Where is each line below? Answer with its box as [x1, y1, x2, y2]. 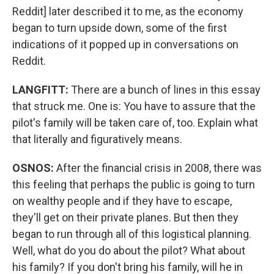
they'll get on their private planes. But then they [12, 211, 239, 224]
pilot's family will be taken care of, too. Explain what [12, 116, 258, 129]
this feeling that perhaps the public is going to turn [12, 178, 255, 191]
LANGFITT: [12, 83, 71, 96]
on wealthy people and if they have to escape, [12, 194, 232, 207]
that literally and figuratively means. [12, 133, 182, 146]
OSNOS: [12, 161, 54, 174]
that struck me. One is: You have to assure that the [12, 100, 256, 113]
